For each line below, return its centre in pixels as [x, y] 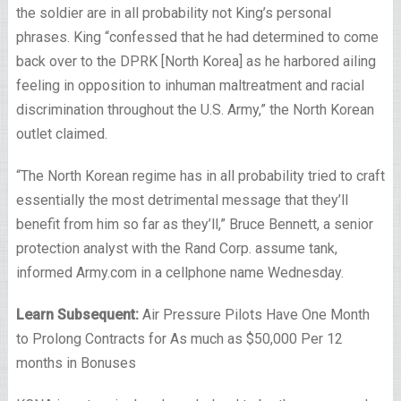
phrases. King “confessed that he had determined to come [197, 37]
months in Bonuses [76, 363]
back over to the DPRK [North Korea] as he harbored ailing [196, 61]
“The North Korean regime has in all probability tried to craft [200, 176]
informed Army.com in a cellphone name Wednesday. [179, 273]
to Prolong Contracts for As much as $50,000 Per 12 [179, 339]
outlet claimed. [61, 134]
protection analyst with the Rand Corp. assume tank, [176, 248]
